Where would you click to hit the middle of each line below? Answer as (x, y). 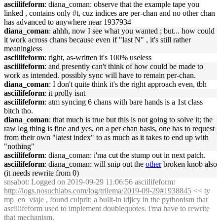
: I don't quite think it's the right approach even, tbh (128, 84)
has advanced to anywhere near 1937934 (68, 22)
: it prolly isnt (65, 93)
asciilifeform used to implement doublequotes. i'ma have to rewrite (107, 208)
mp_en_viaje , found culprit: (49, 200)
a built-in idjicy (117, 200)
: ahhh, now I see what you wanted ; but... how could (132, 31)
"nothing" (19, 146)
